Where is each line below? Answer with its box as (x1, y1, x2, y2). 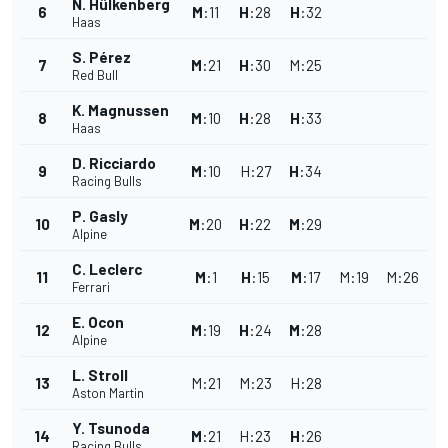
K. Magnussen (72, 101, 169, 120)
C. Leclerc (72, 260, 142, 279)
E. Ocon (72, 313, 124, 332)
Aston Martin (72, 385, 144, 402)
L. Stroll (72, 366, 128, 385)
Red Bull (72, 67, 118, 84)
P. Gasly (72, 207, 128, 226)
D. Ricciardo (72, 154, 156, 173)
